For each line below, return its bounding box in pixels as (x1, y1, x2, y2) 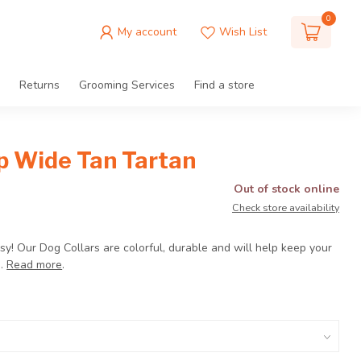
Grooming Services (79, 77, 175, 93)
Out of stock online (233, 181, 339, 197)
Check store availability (231, 201, 339, 214)
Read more (6, 257, 63, 272)
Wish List (219, 24, 267, 39)
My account (118, 24, 176, 39)
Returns (19, 77, 60, 93)
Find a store (194, 77, 255, 93)
